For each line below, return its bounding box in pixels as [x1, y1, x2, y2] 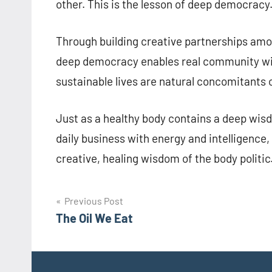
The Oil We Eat [56, 211, 133, 226]
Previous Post [64, 195, 123, 207]
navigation [55, 217, 135, 238]
